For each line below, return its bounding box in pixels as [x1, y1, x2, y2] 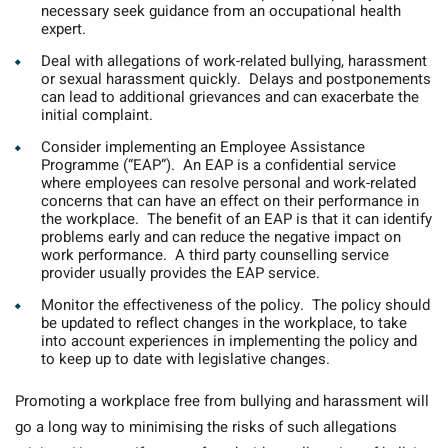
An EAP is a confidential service [183, 154, 396, 177]
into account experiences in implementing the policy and [41, 330, 417, 353]
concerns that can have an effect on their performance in [41, 190, 419, 213]
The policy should [312, 294, 430, 317]
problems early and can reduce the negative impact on [41, 226, 401, 249]
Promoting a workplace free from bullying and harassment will [15, 390, 429, 413]
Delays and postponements [249, 68, 431, 91]
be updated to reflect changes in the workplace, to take [41, 312, 407, 335]
